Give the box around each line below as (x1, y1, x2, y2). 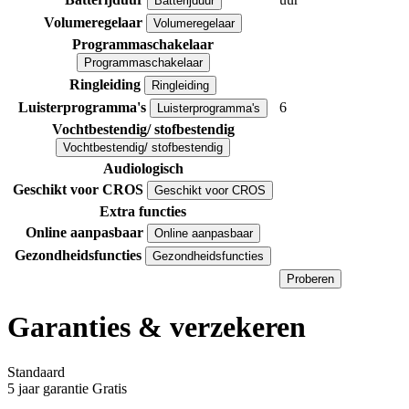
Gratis (92, 380, 127, 396)
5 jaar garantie (7, 380, 92, 396)
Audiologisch (102, 161, 184, 177)
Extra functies (100, 204, 186, 220)
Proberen (287, 272, 334, 287)
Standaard (7, 363, 65, 380)
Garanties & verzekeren (7, 310, 306, 344)
